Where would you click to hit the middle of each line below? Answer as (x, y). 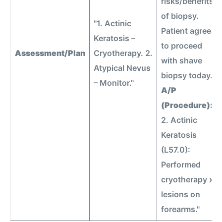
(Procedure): (187, 105)
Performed (181, 164)
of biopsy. (180, 16)
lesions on (181, 194)
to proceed (182, 45)
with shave (182, 60)
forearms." (181, 209)
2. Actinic (179, 120)
